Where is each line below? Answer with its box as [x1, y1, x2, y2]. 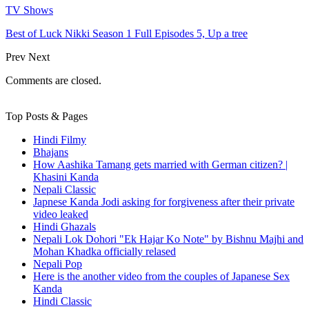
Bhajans [33, 146, 68, 159]
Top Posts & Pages [6, 110, 88, 123]
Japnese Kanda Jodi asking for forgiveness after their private [33, 196, 295, 208]
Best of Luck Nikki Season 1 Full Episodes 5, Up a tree [6, 28, 248, 40]
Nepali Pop [33, 258, 82, 270]
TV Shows [6, 4, 53, 17]
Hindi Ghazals [33, 221, 96, 233]
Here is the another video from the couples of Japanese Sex [33, 270, 290, 283]
